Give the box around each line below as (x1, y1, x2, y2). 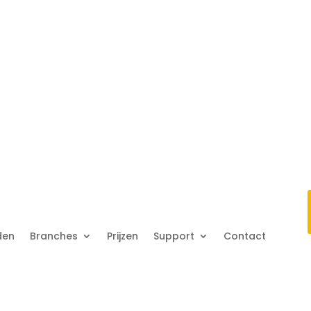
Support (153, 228, 195, 243)
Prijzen (107, 228, 139, 243)
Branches (30, 228, 78, 243)
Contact (224, 228, 267, 243)
